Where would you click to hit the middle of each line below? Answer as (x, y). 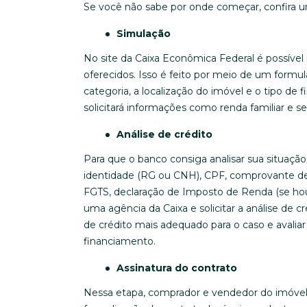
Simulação (144, 34)
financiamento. (120, 241)
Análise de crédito (164, 134)
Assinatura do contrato (177, 268)
